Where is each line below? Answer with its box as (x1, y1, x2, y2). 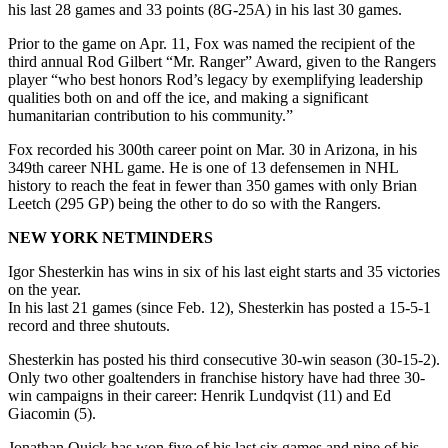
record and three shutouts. (8, 316, 170, 334)
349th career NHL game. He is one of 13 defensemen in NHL (8, 158, 398, 176)
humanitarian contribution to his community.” (8, 106, 293, 124)
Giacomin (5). (8, 404, 96, 422)
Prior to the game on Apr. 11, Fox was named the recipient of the (8, 34, 415, 52)
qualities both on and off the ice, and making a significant (8, 88, 368, 106)
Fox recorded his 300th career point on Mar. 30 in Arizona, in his (8, 140, 417, 158)
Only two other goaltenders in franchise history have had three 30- (8, 368, 425, 386)
